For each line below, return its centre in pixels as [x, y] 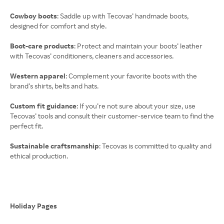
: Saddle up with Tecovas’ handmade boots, [123, 16]
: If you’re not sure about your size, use [136, 106]
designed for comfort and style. [58, 26]
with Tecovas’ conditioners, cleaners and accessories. [92, 56]
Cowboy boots [33, 16]
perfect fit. [26, 126]
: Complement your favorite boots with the [131, 76]
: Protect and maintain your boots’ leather [138, 46]
